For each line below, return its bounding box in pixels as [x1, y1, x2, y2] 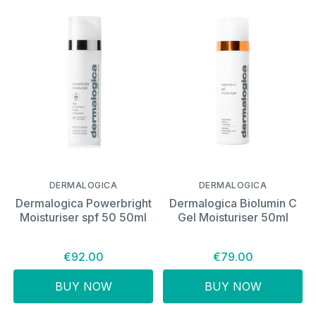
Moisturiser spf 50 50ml [20, 209, 147, 224]
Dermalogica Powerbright [15, 195, 152, 210]
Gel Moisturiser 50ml [177, 209, 288, 224]
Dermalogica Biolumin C [169, 195, 297, 210]
